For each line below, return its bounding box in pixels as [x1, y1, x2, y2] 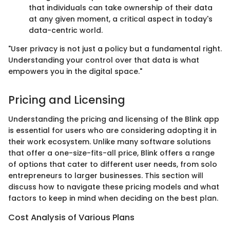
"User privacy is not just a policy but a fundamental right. [8, 43, 222, 54]
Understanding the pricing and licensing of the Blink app [8, 114, 219, 125]
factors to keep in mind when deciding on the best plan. [8, 193, 218, 204]
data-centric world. [29, 25, 103, 35]
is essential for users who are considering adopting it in [8, 125, 217, 136]
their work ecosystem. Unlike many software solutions [8, 137, 211, 147]
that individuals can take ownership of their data [29, 2, 213, 13]
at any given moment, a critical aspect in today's [29, 13, 213, 24]
